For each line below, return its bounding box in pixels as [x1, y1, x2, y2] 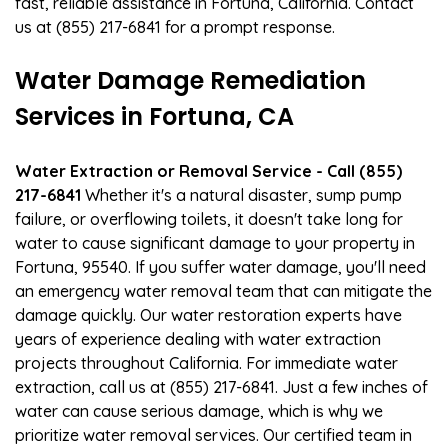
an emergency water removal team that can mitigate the [15, 280, 432, 301]
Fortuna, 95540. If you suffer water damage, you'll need [15, 256, 426, 277]
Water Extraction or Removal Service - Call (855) [15, 160, 402, 181]
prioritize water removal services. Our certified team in [15, 424, 412, 445]
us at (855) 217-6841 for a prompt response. [15, 16, 335, 37]
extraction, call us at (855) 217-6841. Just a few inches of [15, 376, 428, 397]
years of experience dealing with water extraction [15, 328, 381, 349]
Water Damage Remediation [15, 63, 366, 97]
